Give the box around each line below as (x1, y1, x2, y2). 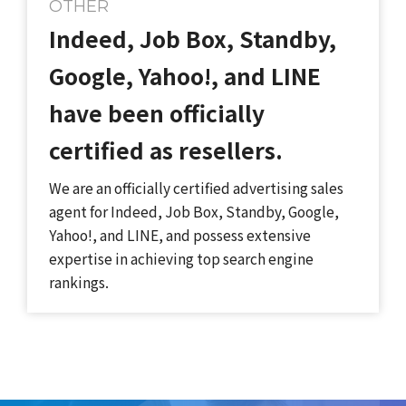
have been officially (48, 96, 265, 129)
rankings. (48, 272, 109, 293)
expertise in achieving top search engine (48, 248, 314, 269)
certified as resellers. (48, 133, 283, 166)
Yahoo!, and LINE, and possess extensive (48, 225, 311, 246)
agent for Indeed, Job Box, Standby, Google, (48, 201, 339, 222)
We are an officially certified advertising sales (48, 178, 343, 198)
